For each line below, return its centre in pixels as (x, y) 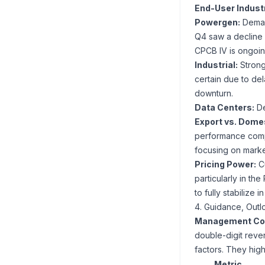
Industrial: (216, 65)
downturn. (214, 93)
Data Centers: (224, 107)
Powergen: (217, 22)
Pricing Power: (225, 164)
